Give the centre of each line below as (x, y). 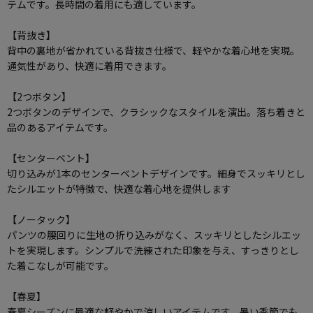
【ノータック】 (41, 220)
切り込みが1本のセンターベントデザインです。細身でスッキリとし (156, 174)
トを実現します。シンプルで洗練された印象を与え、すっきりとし (153, 250)
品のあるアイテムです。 (60, 128)
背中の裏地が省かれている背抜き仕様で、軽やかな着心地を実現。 (153, 51)
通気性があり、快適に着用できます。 (89, 66)
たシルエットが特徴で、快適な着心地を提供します (119, 189)
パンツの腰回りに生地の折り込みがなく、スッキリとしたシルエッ (154, 235)
